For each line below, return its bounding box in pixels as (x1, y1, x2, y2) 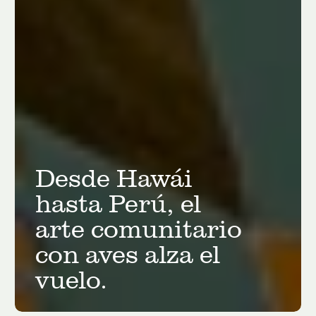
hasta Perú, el (35, 186, 201, 219)
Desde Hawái (35, 160, 193, 194)
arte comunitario (35, 211, 242, 245)
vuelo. (35, 262, 107, 296)
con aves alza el (35, 236, 220, 270)
